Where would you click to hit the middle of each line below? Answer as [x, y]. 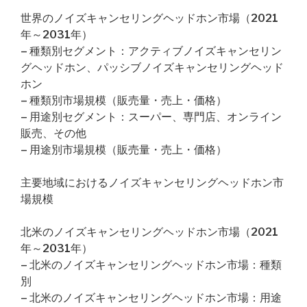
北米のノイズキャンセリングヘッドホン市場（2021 [149, 232]
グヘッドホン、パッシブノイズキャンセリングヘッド [152, 67]
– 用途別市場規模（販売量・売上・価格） [124, 150]
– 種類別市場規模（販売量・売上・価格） [124, 100]
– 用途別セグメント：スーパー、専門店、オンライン [151, 117]
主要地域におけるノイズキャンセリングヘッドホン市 [152, 183]
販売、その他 [53, 133]
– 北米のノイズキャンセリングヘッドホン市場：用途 [151, 298]
